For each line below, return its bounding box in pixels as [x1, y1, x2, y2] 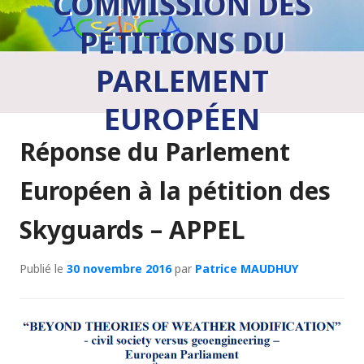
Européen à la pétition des [19, 174, 331, 207]
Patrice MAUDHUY [195, 261, 298, 276]
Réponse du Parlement [19, 135, 290, 168]
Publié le [19, 261, 67, 276]
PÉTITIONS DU [79, 23, 285, 63]
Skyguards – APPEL [19, 213, 245, 246]
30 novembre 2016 [67, 261, 171, 276]
